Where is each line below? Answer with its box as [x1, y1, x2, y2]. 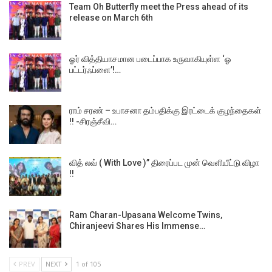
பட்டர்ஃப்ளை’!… [69, 64, 121, 75]
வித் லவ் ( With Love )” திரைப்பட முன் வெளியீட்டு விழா [69, 157, 259, 168]
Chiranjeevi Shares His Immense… [69, 220, 205, 231]
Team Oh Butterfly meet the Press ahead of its [69, 2, 248, 12]
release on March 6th [69, 13, 153, 23]
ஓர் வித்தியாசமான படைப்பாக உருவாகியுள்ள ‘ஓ [69, 53, 231, 64]
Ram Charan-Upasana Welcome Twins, [69, 209, 222, 220]
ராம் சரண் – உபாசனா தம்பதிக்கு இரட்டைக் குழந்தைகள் [69, 106, 261, 116]
